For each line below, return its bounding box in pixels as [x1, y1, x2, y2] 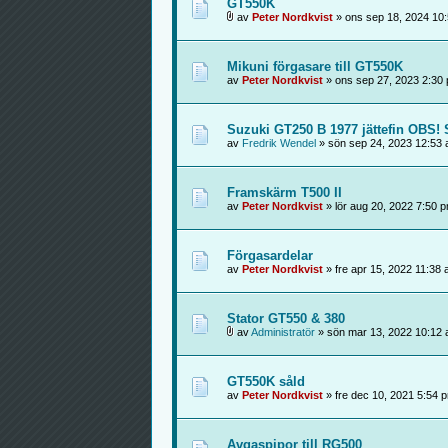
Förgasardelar [226, 248, 313, 263]
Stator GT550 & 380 [226, 311, 345, 326]
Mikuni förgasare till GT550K [226, 59, 403, 74]
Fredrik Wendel [241, 137, 316, 149]
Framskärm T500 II [226, 185, 342, 200]
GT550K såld [226, 374, 305, 389]
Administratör [250, 326, 315, 338]
